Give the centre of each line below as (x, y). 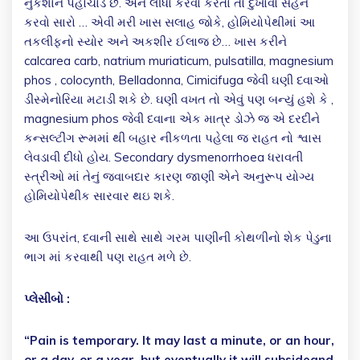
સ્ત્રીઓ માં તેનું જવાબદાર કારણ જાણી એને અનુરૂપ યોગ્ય (169, 177)
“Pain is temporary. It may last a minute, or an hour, (179, 341)
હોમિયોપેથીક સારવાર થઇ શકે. (99, 196)
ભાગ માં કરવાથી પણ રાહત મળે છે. (108, 257)
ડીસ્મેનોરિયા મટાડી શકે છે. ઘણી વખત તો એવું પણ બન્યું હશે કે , (179, 100)
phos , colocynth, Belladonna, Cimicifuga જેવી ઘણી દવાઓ (176, 80)
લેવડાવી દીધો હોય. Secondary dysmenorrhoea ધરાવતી (164, 157)
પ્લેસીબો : (47, 299)
